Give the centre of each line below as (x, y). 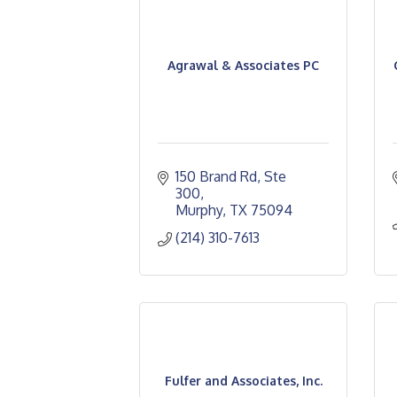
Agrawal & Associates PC (243, 65)
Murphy (199, 210)
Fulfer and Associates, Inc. (243, 381)
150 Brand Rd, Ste (231, 176)
